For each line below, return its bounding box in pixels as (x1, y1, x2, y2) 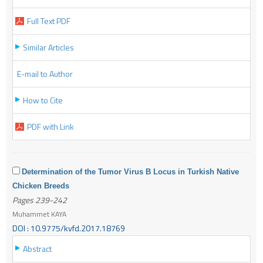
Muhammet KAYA (12, 208, 66, 220)
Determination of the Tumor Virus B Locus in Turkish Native (22, 167, 239, 176)
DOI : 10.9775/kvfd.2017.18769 (12, 221, 125, 234)
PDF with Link (27, 120, 74, 133)
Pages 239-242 (12, 193, 67, 206)
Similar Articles (23, 41, 74, 53)
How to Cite (23, 93, 63, 106)
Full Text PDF (27, 14, 70, 27)
